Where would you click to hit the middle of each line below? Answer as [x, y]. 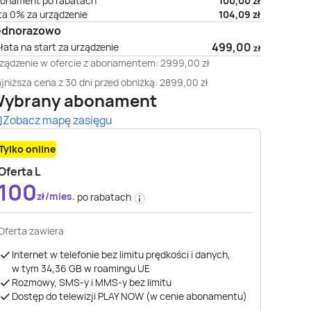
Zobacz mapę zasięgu [58, 120]
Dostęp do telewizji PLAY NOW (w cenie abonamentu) [129, 296]
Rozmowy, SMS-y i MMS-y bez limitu [92, 282]
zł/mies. [57, 196]
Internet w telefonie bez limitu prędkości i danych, [121, 254]
